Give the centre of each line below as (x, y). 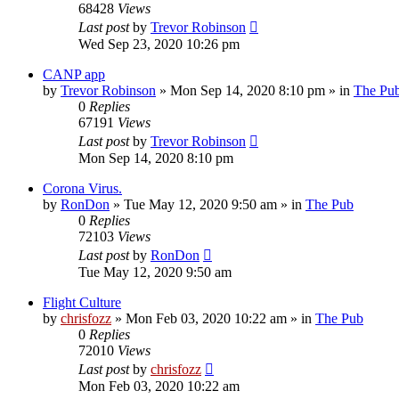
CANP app (74, 74)
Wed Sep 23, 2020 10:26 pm (159, 44)
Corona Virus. (82, 188)
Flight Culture (82, 302)
